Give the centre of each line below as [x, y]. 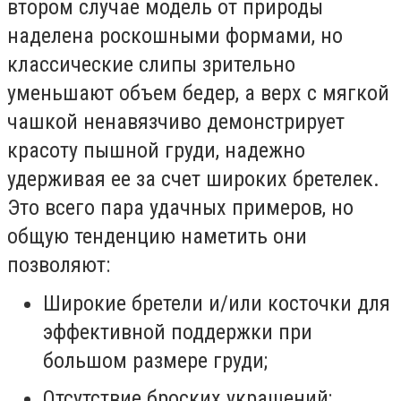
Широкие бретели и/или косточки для [217, 303]
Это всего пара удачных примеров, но [180, 208]
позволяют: [59, 265]
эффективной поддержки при [178, 332]
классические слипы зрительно [151, 65]
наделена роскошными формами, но [175, 36]
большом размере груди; [155, 360]
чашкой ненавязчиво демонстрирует [176, 122]
